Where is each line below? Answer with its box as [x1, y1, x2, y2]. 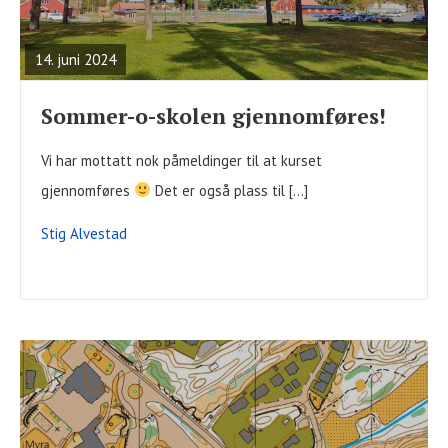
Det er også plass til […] [151, 180, 309, 200]
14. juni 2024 [35, 49, 116, 69]
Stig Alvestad [41, 223, 127, 243]
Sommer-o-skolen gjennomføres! [41, 101, 386, 130]
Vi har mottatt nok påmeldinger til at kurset [41, 150, 322, 170]
